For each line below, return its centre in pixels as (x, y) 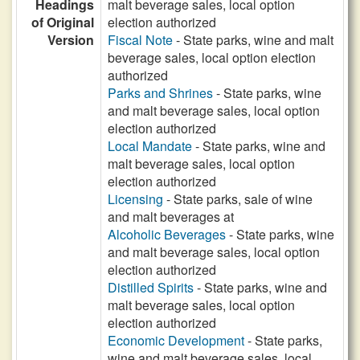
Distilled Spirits (151, 287)
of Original (63, 22)
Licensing (135, 199)
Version (71, 40)
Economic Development (176, 340)
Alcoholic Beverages (167, 234)
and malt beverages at (171, 217)
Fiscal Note (140, 40)
